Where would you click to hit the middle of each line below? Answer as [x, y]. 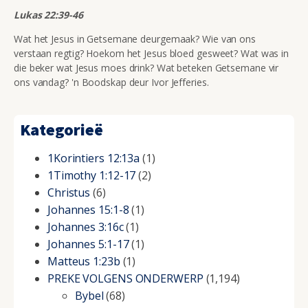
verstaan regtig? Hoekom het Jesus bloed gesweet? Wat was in [152, 54]
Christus [69, 192]
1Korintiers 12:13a [93, 158]
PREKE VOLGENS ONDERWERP [125, 278]
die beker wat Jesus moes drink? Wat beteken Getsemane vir [146, 68]
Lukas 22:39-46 [48, 15]
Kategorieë [61, 129]
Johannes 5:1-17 [88, 244]
